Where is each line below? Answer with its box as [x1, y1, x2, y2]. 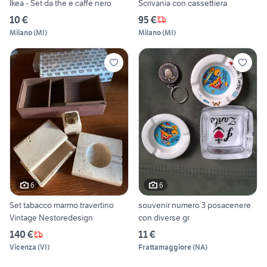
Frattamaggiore [138, 243, 191, 252]
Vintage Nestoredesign [10, 212, 93, 223]
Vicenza [10, 243, 36, 252]
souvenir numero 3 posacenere [138, 200, 251, 211]
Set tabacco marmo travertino [10, 200, 114, 211]
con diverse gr [138, 212, 190, 223]
